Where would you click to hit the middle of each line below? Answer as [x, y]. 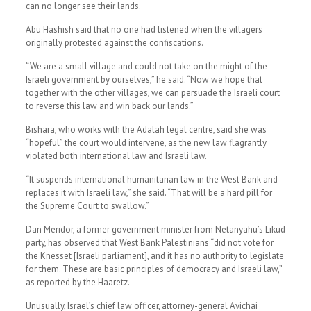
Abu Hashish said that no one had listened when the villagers [144, 30]
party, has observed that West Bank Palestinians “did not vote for [149, 243]
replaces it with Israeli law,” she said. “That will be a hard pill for [149, 193]
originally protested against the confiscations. [114, 43]
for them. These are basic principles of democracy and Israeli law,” [153, 269]
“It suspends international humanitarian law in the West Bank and [151, 179]
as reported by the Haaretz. [77, 282]
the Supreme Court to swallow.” [87, 206]
